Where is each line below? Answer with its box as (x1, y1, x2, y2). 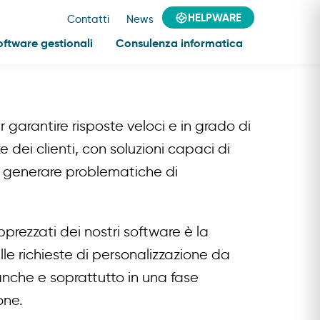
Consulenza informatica (116, 36, 243, 51)
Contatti (67, 11, 109, 26)
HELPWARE (188, 11, 241, 24)
